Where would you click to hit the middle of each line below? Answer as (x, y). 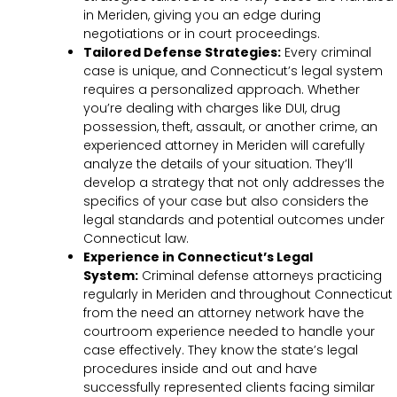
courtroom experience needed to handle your (229, 332)
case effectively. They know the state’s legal (221, 350)
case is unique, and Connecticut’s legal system (233, 71)
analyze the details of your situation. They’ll (218, 164)
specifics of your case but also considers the (226, 202)
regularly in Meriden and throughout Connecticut (238, 295)
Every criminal (326, 53)
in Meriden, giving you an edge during (202, 16)
